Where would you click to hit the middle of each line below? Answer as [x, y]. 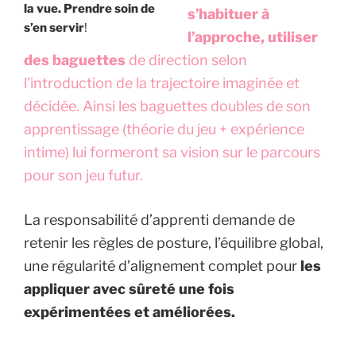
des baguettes [75, 60]
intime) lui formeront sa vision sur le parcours [172, 153]
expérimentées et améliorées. [130, 312]
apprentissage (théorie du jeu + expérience [164, 130]
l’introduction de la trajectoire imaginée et [162, 83]
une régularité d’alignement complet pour [162, 266]
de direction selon [186, 60]
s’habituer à [228, 14]
